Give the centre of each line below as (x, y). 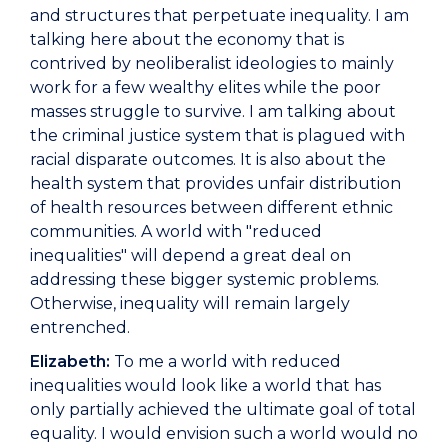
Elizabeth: (70, 362)
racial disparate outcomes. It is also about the (208, 160)
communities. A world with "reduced (176, 232)
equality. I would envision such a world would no (224, 434)
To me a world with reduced (225, 362)
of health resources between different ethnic (211, 208)
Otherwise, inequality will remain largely (190, 304)
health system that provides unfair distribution (215, 184)
